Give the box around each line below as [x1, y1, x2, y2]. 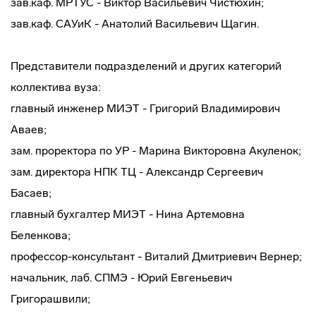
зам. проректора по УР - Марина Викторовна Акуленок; [11, 144, 301, 157]
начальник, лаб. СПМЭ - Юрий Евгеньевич [11, 271, 232, 284]
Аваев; [11, 123, 47, 136]
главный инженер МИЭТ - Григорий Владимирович [11, 102, 280, 115]
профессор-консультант [11, 250, 135, 263]
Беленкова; [11, 229, 71, 242]
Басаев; [11, 186, 51, 200]
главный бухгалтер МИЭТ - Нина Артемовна [11, 207, 245, 221]
